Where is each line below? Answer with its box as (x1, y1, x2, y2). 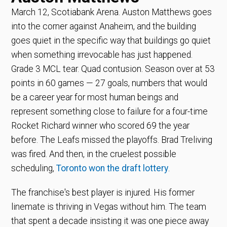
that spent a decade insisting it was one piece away (11, 215, 209, 226)
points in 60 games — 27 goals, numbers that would (11, 78, 208, 88)
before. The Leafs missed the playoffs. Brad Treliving (11, 134, 213, 145)
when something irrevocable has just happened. (11, 49, 193, 60)
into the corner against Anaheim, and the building (11, 21, 197, 31)
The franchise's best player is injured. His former (11, 187, 195, 198)
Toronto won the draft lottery (56, 163, 169, 173)
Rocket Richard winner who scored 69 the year (11, 120, 190, 131)
